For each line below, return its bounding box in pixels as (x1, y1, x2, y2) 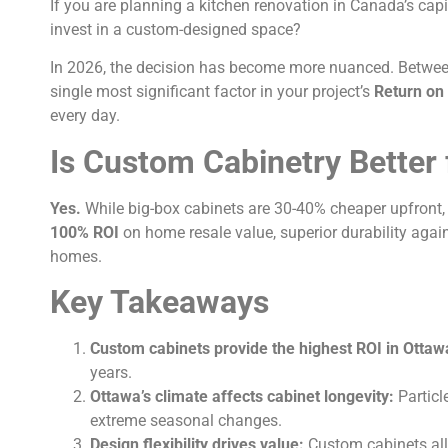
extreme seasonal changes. (90, 411, 282, 431)
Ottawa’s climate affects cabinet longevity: (90, 387, 394, 407)
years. (90, 363, 132, 383)
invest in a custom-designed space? (50, 19, 301, 39)
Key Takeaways (50, 283, 269, 322)
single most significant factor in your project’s (50, 82, 374, 102)
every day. (50, 106, 120, 126)
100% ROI (50, 222, 119, 242)
